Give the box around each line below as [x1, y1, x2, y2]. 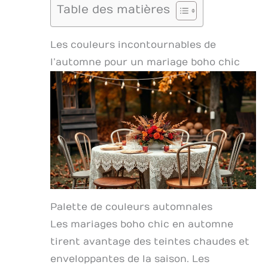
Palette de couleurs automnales [50, 201, 212, 212]
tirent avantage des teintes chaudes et [50, 236, 249, 247]
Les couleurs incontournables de [50, 39, 216, 51]
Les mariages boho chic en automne [50, 218, 233, 230]
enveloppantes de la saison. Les [50, 253, 209, 264]
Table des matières [57, 3, 170, 17]
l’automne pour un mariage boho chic [50, 57, 240, 68]
